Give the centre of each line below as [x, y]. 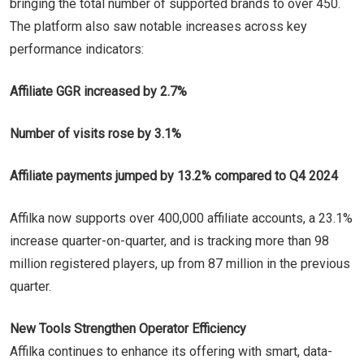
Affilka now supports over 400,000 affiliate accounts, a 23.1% [181, 218]
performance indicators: [77, 49]
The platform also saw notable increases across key [158, 26]
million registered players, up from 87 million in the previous [180, 263]
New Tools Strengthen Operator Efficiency [128, 328]
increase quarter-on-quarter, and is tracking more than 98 [169, 240]
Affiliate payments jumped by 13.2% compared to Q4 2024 [174, 175]
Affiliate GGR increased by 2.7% [98, 91]
